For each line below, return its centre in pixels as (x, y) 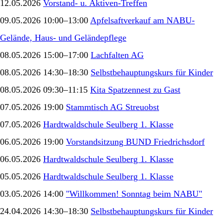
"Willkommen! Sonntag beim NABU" (134, 194)
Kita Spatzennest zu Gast (135, 89)
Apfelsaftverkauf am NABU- (142, 20)
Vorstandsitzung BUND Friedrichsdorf (135, 141)
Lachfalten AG (117, 55)
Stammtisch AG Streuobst (112, 107)
